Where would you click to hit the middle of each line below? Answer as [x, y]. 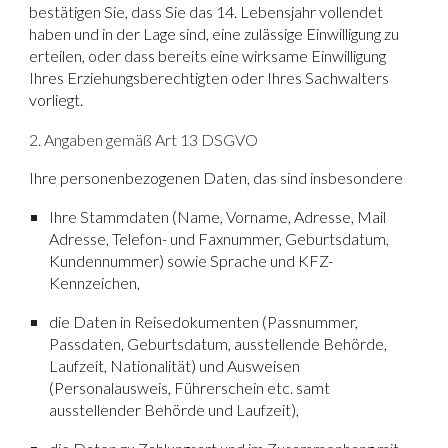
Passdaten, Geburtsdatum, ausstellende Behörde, [218, 344]
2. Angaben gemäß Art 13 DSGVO [144, 140]
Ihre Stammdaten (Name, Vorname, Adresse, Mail [218, 217]
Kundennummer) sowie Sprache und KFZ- [191, 261]
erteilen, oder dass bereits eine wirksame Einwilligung [208, 55]
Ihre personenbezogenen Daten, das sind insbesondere [216, 178]
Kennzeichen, [95, 283]
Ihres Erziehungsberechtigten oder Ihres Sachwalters [209, 77]
